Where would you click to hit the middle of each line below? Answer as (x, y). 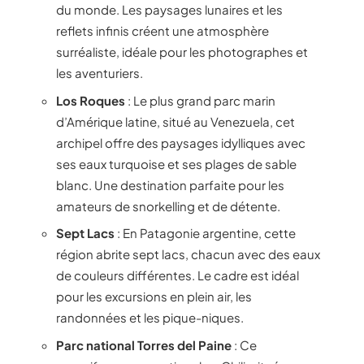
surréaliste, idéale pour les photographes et (182, 52)
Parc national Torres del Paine (144, 344)
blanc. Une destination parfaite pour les (170, 184)
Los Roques (91, 100)
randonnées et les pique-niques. (150, 317)
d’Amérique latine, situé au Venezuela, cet (175, 121)
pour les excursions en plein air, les (154, 296)
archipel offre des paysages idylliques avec (181, 142)
